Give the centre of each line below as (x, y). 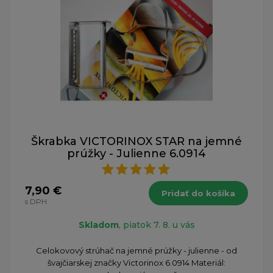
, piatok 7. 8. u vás (157, 225)
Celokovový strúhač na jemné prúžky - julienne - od (136, 250)
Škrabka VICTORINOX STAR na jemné (136, 141)
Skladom (98, 225)
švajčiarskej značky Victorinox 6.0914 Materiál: (136, 262)
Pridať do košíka (198, 193)
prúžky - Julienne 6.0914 (136, 153)
